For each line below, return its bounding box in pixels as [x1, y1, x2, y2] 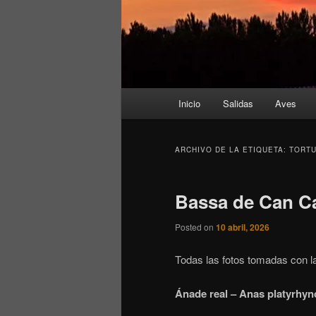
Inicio [178, 97, 201, 111]
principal [121, 106, 159, 121]
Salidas [222, 97, 253, 111]
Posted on [175, 221, 216, 233]
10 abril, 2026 [216, 221, 269, 234]
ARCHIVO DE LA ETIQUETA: [175, 145, 289, 155]
